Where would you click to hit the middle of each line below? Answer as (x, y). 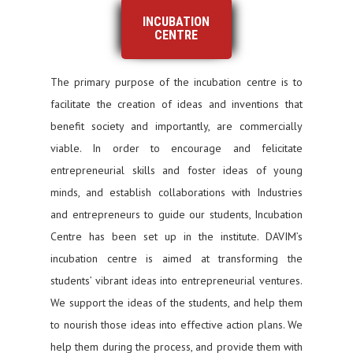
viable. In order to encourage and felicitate (176, 148)
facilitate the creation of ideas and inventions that (176, 104)
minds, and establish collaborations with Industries (176, 192)
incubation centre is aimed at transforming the (176, 258)
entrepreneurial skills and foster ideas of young (176, 170)
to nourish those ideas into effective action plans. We (176, 325)
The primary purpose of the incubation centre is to (176, 82)
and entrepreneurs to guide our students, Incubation (176, 214)
